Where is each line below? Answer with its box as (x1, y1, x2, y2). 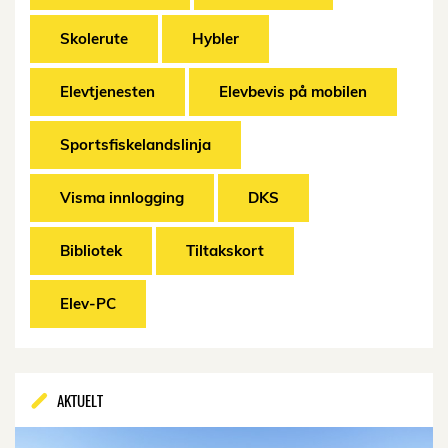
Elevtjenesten (60, 82, 155, 101)
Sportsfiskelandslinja (60, 135, 211, 154)
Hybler (192, 29, 239, 48)
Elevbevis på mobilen (219, 82, 367, 101)
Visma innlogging (60, 188, 184, 207)
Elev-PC (60, 294, 116, 313)
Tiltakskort (186, 241, 264, 260)
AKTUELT (57, 389, 103, 411)
